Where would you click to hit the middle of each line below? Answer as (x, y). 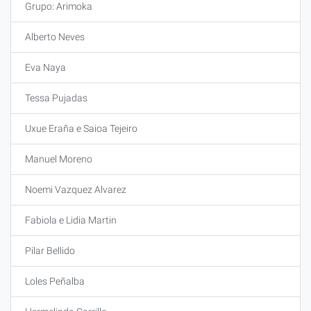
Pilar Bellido (50, 251)
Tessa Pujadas (56, 98)
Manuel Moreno (59, 159)
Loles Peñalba (55, 281)
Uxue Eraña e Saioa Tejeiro (81, 128)
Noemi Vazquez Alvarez (76, 190)
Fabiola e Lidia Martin (71, 220)
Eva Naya (45, 67)
